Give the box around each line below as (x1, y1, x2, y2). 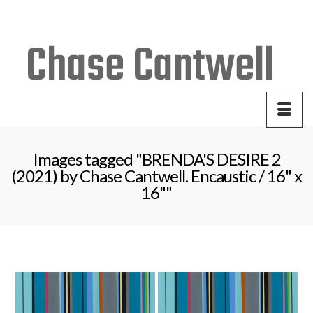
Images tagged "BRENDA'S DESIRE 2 (32, 149, 281, 169)
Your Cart (29, 6, 67, 17)
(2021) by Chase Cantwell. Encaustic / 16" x (11, 166, 302, 186)
